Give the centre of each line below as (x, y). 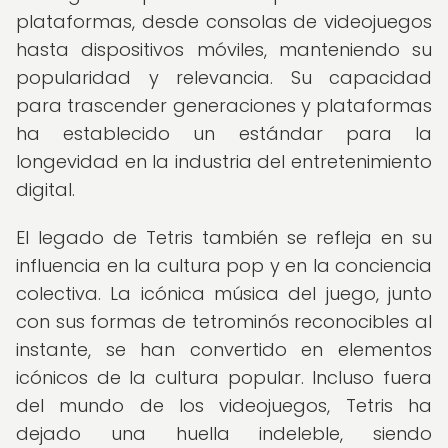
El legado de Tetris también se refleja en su (224, 237)
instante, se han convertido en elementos (224, 349)
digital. (45, 189)
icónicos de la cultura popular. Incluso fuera (224, 377)
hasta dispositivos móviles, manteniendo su (224, 49)
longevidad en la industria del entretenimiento (224, 161)
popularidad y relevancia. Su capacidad (224, 77)
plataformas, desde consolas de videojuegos (224, 21)
